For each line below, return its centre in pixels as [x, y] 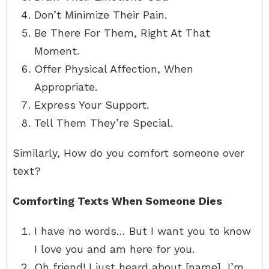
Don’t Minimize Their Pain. [101, 15]
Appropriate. [66, 87]
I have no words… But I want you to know [143, 231]
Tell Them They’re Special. [104, 123]
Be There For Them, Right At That [122, 33]
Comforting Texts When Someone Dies [117, 201]
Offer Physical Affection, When [114, 69]
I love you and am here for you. [114, 249]
